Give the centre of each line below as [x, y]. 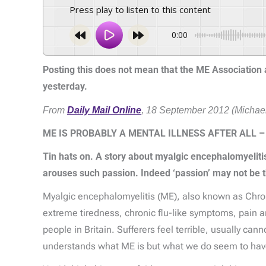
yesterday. [65, 87]
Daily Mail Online [104, 110]
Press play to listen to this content [143, 10]
